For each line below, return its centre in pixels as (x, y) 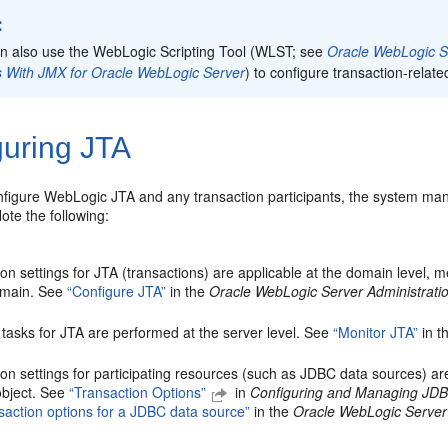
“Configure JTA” (117, 290)
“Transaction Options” (138, 391)
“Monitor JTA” (376, 331)
